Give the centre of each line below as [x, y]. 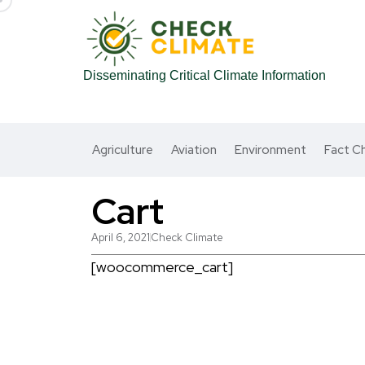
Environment [270, 150]
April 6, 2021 [121, 237]
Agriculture [123, 150]
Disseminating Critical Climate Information [204, 76]
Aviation [194, 150]
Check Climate [187, 237]
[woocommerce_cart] [162, 267]
